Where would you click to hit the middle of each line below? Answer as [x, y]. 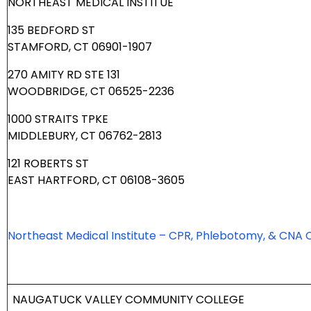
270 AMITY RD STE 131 [64, 75]
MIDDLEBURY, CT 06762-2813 [85, 136]
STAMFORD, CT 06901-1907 [80, 47]
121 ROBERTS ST [48, 164]
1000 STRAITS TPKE [58, 119]
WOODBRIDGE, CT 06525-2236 [91, 92]
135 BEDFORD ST [51, 31]
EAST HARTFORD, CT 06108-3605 [96, 180]
